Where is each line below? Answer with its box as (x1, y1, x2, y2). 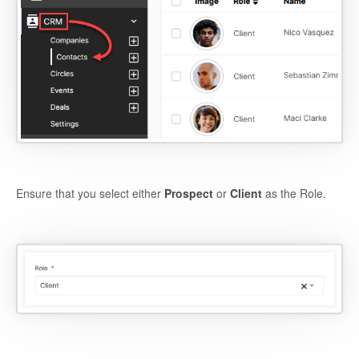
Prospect (164, 185, 213, 202)
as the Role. (262, 185, 326, 202)
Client (227, 185, 262, 202)
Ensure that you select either (16, 185, 164, 202)
